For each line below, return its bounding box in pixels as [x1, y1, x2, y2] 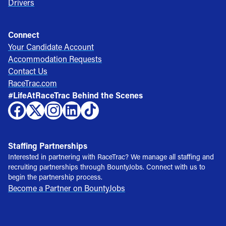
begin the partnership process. [8, 172, 102, 182]
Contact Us [8, 65, 47, 76]
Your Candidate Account [8, 41, 94, 52]
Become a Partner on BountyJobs [8, 182, 125, 193]
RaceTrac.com [8, 77, 57, 88]
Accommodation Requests [8, 53, 102, 64]
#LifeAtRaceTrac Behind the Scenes [8, 89, 143, 100]
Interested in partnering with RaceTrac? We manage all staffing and [8, 151, 214, 161]
